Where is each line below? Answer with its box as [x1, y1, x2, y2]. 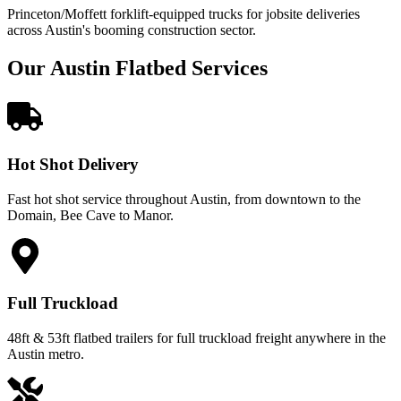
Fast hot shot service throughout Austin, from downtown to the [7, 191, 361, 207]
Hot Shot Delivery [7, 154, 139, 174]
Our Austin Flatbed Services [7, 56, 268, 81]
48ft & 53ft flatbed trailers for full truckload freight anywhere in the [7, 330, 386, 346]
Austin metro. [7, 346, 84, 363]
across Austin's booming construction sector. [7, 22, 256, 38]
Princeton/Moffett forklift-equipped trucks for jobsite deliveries [7, 6, 360, 22]
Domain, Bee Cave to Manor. [7, 207, 174, 223]
